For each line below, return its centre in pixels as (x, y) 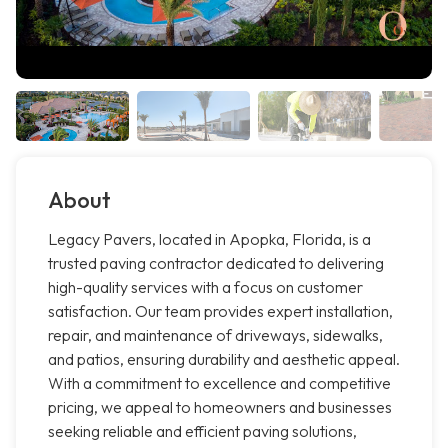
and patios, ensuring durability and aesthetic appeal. (224, 359)
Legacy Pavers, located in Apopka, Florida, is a (209, 239)
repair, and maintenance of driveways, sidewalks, (215, 335)
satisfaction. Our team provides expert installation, (220, 311)
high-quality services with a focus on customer (205, 287)
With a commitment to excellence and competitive (219, 383)
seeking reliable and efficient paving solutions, (202, 431)
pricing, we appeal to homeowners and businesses (220, 407)
